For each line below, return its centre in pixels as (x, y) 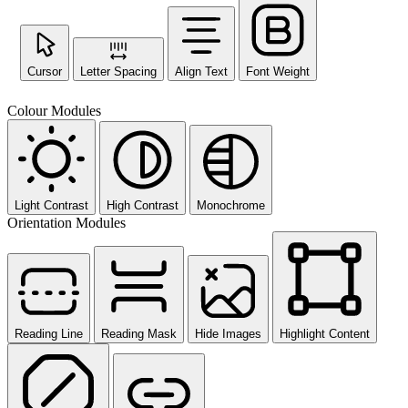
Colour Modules (54, 111)
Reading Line (49, 334)
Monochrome (231, 206)
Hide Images (228, 334)
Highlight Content (325, 334)
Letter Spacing (118, 72)
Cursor (45, 72)
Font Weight (278, 72)
